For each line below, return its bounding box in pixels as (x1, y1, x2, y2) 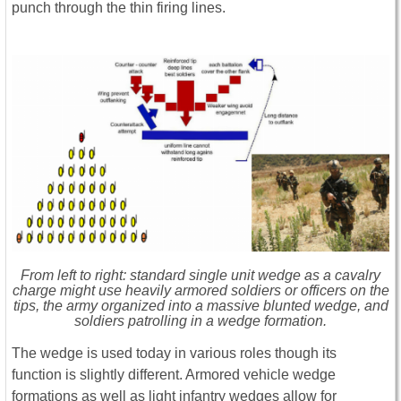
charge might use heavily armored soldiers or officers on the (12, 283, 389, 299)
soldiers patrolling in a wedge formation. (74, 313, 327, 329)
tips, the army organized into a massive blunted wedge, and (13, 298, 388, 314)
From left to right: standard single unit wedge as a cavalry (21, 268, 380, 284)
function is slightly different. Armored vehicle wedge (12, 367, 336, 383)
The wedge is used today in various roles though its (12, 346, 337, 362)
